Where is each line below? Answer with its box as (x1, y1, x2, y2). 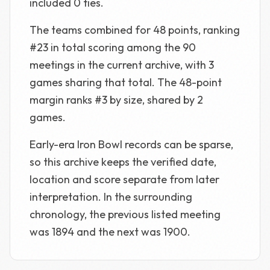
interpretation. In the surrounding (30, 190, 192, 204)
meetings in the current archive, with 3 (30, 58, 214, 72)
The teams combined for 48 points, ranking (30, 23, 240, 37)
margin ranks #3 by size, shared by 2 (30, 93, 203, 107)
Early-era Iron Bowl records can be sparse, (30, 137, 233, 151)
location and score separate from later (30, 172, 219, 186)
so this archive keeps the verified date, (30, 155, 216, 169)
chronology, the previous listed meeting (30, 207, 221, 221)
